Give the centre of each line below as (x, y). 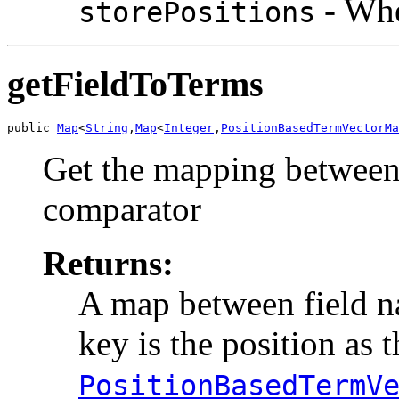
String (107, 128)
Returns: (108, 264)
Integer (189, 128)
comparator (122, 209)
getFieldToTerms (135, 84)
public (32, 128)
